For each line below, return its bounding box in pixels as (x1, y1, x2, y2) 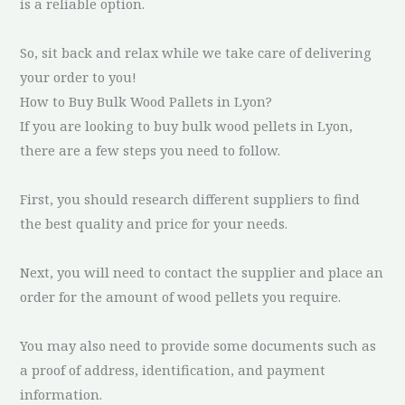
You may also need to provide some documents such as (20, 335, 377, 354)
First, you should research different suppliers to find (20, 189, 361, 208)
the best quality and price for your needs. (20, 213, 288, 232)
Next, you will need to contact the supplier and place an (20, 262, 384, 281)
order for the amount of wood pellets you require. (20, 287, 342, 306)
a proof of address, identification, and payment (20, 360, 326, 379)
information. (20, 384, 103, 403)
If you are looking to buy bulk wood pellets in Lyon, (20, 116, 353, 135)
